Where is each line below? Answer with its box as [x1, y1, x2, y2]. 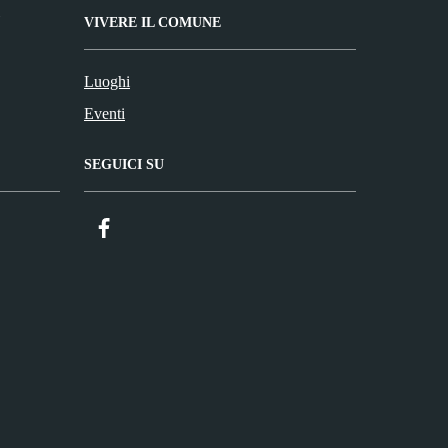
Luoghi [84, 72, 130, 90]
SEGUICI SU [84, 156, 164, 172]
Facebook [115, 217, 177, 235]
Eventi [84, 104, 125, 122]
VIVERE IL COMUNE [84, 14, 221, 30]
